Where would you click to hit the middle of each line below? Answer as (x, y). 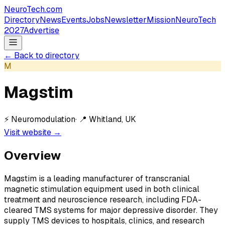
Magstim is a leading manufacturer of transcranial (97, 178)
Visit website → (33, 132)
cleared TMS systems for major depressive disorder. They (111, 210)
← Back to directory (42, 55)
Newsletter (126, 20)
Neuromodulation (43, 119)
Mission (161, 20)
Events (74, 20)
